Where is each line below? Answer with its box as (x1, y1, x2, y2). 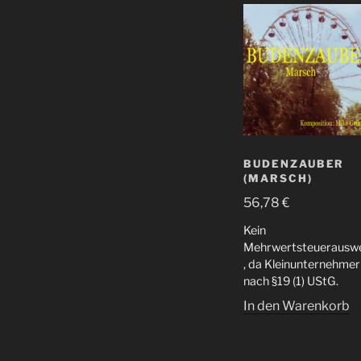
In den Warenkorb (243, 297, 350, 313)
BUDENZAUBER (243, 157, 345, 171)
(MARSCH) (243, 172, 313, 185)
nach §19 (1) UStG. (243, 273, 338, 288)
